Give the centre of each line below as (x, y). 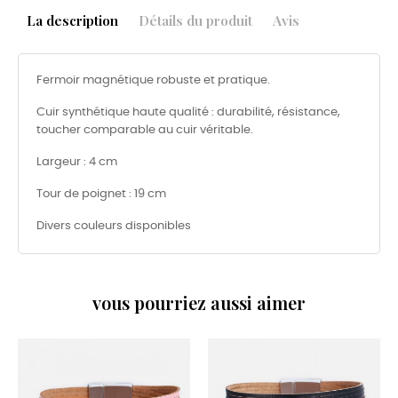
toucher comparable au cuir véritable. (145, 131)
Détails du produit (195, 20)
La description (72, 20)
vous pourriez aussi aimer (199, 303)
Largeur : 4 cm (77, 163)
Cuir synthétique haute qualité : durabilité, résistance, (188, 113)
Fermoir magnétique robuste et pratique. (153, 81)
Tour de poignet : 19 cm (101, 195)
